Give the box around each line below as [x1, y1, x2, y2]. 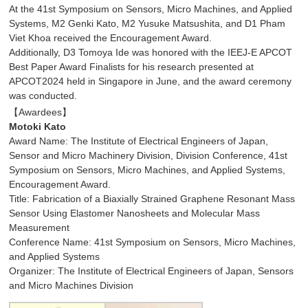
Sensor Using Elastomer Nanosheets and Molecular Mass [9, 207, 261, 219]
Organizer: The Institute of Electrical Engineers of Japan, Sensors [9, 265, 294, 276]
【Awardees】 [9, 106, 72, 118]
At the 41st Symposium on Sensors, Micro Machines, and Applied [9, 3, 293, 14]
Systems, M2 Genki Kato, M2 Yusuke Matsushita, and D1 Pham [9, 17, 286, 29]
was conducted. [9, 89, 78, 101]
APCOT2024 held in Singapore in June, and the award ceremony [9, 75, 292, 87]
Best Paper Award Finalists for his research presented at [9, 60, 254, 72]
